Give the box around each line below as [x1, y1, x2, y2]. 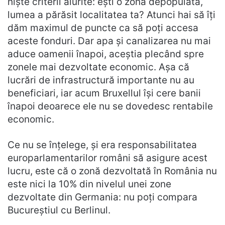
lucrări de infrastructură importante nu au [8, 74, 194, 86]
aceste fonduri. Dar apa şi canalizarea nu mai [8, 35, 211, 47]
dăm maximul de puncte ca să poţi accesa [8, 22, 198, 34]
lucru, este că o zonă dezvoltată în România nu [8, 165, 217, 177]
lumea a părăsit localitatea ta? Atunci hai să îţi [8, 9, 215, 21]
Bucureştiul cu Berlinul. [8, 204, 110, 216]
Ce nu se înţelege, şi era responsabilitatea [8, 139, 197, 151]
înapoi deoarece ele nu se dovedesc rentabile [8, 100, 213, 112]
